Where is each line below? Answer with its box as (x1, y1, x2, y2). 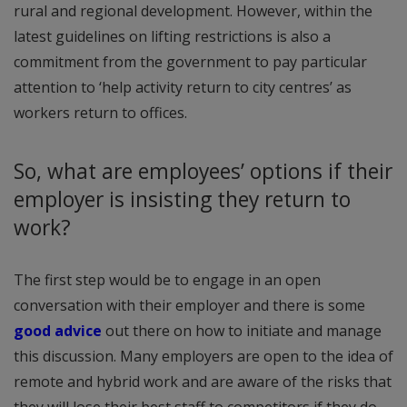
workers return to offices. (14, 103, 187, 124)
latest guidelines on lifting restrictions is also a (14, 26, 331, 47)
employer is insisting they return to (14, 184, 351, 213)
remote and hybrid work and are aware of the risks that (14, 371, 392, 392)
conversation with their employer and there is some (14, 294, 365, 315)
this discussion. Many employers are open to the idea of (14, 345, 393, 366)
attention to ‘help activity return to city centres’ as (14, 77, 352, 98)
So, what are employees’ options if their (14, 156, 392, 185)
